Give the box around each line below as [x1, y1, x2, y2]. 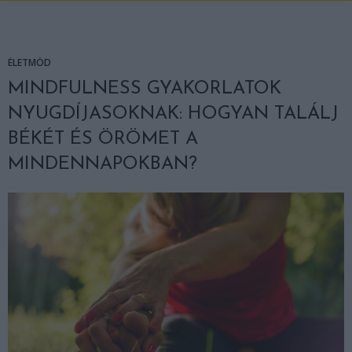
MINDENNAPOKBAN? [8, 155, 197, 174]
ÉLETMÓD [8, 56, 51, 69]
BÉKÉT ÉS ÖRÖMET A [8, 130, 198, 148]
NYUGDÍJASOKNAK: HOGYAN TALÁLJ [8, 104, 339, 123]
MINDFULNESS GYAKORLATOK [8, 79, 281, 98]
